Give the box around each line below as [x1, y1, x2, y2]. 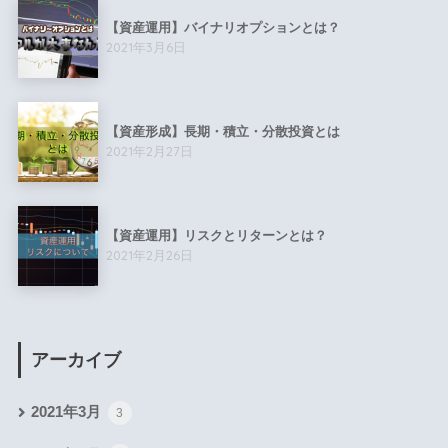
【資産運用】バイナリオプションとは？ [105, 19, 340, 35]
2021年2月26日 [105, 246, 193, 263]
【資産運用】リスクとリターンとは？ [105, 227, 327, 243]
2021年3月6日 [105, 38, 186, 55]
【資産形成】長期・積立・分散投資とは [105, 123, 340, 139]
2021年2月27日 [105, 142, 193, 159]
